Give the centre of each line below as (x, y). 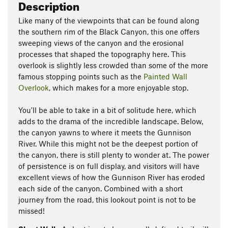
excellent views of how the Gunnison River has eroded (112, 177)
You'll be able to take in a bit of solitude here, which (107, 110)
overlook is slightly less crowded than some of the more (113, 65)
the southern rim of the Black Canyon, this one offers (109, 32)
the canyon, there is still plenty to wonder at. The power (114, 155)
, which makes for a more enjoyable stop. (119, 88)
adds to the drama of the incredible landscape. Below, (111, 121)
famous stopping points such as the (81, 76)
